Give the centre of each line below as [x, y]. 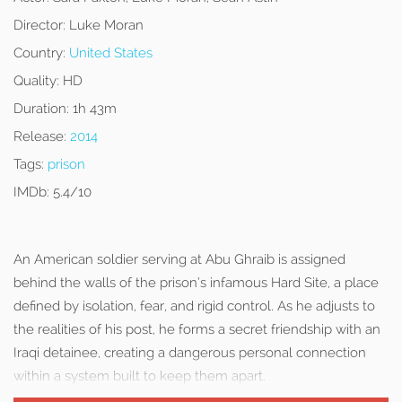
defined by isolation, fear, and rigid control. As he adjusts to [194, 306]
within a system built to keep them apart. [140, 376]
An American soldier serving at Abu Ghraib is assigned [179, 259]
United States [111, 53]
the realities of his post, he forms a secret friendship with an [197, 329]
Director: [39, 25]
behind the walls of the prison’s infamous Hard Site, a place [196, 283]
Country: [39, 53]
